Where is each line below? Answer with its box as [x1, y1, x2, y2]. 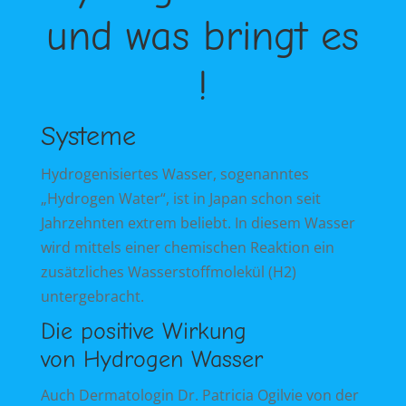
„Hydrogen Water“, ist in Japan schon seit [40, 188, 321, 208]
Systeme [40, 120, 136, 152]
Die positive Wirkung [40, 317, 246, 345]
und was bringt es [46, 12, 360, 61]
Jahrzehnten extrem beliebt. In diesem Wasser [40, 212, 355, 233]
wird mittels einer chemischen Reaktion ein [40, 237, 334, 257]
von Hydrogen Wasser [40, 345, 263, 373]
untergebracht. [40, 285, 144, 306]
